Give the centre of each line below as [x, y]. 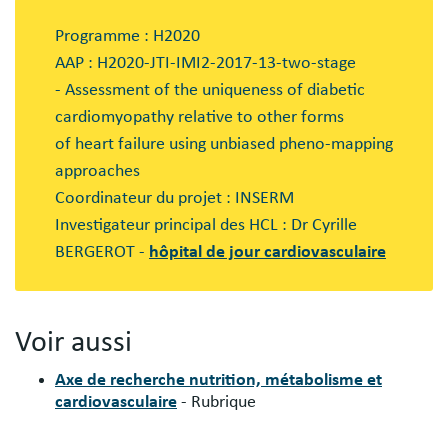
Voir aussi [73, 342]
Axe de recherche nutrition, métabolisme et [218, 380]
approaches [97, 171]
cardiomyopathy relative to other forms [199, 117]
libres [33, 30]
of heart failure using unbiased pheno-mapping [224, 144]
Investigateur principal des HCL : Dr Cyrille [206, 225]
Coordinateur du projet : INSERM [174, 198]
